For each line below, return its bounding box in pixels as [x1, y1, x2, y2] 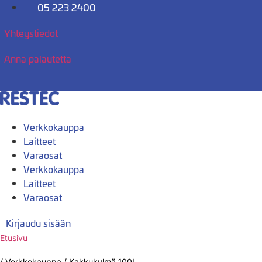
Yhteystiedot [4, 26, 58, 39]
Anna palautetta [4, 52, 71, 65]
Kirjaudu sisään [6, 216, 71, 229]
